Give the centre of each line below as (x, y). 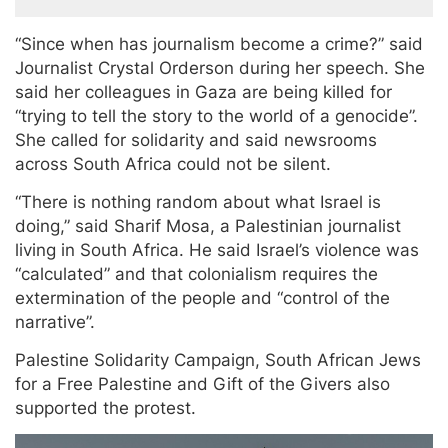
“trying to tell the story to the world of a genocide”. (216, 116)
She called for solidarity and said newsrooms (196, 140)
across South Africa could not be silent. (173, 164)
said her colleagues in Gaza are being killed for (203, 92)
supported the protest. (105, 408)
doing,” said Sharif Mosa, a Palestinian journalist (208, 226)
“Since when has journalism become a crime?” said (219, 44)
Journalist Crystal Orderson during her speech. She (220, 68)
